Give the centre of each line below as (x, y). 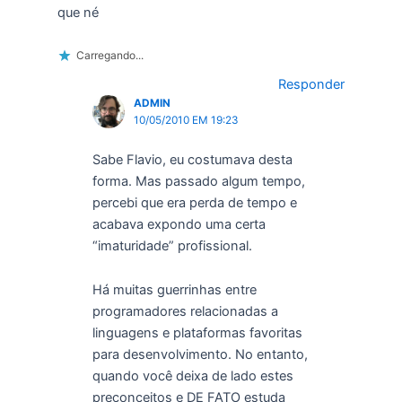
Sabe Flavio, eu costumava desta (192, 159)
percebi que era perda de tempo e (194, 202)
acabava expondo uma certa (179, 224)
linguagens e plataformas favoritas (197, 333)
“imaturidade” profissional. (172, 245)
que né (78, 12)
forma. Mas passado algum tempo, (198, 181)
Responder (312, 85)
